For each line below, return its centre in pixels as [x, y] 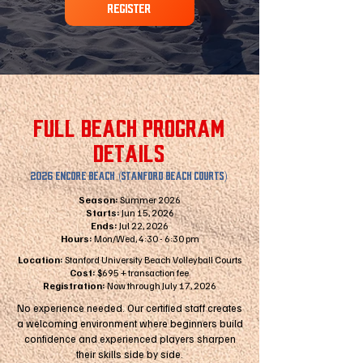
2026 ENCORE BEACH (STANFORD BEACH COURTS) [130, 176]
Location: [41, 260]
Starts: [102, 213]
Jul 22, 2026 [143, 226]
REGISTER [130, 9]
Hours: [76, 239]
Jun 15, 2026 [147, 213]
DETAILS [129, 154]
